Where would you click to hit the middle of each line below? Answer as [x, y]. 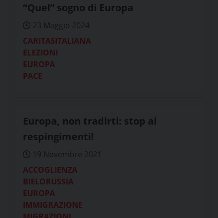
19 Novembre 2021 [66, 154]
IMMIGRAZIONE [53, 205]
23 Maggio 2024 [60, 25]
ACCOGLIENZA [50, 170]
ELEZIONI [40, 53]
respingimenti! [58, 136]
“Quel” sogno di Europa [78, 8]
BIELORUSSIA [48, 182]
